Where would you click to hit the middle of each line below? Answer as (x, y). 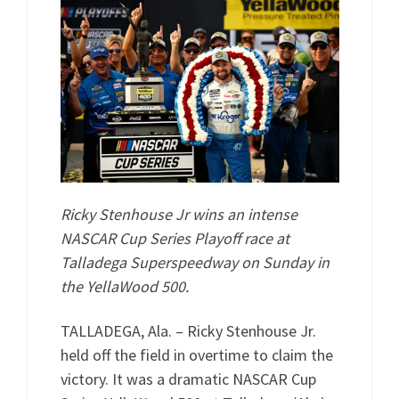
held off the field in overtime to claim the (196, 354)
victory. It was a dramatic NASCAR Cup (188, 379)
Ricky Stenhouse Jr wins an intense (179, 215)
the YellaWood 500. (124, 287)
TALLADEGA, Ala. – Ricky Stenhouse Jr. (188, 330)
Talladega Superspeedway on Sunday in (195, 263)
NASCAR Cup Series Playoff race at (175, 239)
